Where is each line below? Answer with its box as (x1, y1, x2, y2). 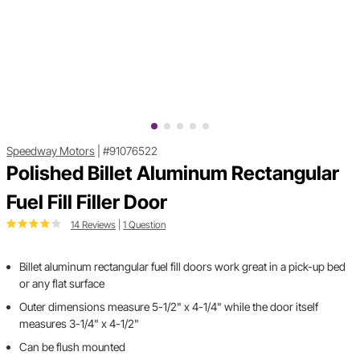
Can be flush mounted (19, 340, 125, 354)
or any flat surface (19, 276, 104, 291)
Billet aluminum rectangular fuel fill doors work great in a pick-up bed (19, 260, 346, 274)
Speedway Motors (6, 144, 95, 158)
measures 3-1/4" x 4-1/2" (19, 317, 139, 331)
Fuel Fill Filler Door (6, 190, 167, 215)
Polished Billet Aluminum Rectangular (6, 162, 339, 186)
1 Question (123, 219, 166, 231)
